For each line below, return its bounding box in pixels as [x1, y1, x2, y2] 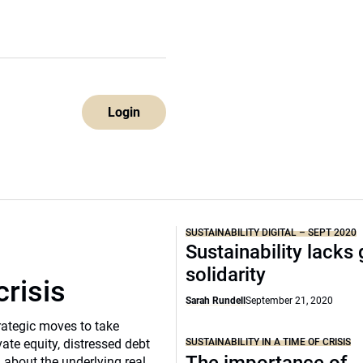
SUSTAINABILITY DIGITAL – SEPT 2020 [186, 227, 357, 238]
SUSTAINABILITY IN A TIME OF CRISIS [186, 335, 352, 348]
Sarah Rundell [186, 295, 246, 306]
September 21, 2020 [246, 295, 334, 306]
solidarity [186, 263, 267, 286]
